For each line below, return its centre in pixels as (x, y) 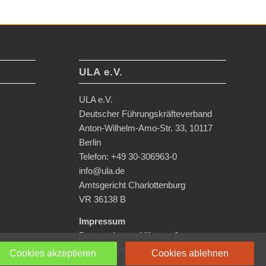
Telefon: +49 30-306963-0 (128, 157)
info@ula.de (102, 171)
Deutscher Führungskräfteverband (145, 114)
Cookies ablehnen (190, 253)
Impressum (102, 221)
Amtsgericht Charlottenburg (132, 185)
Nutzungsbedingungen (126, 249)
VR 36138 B (102, 199)
